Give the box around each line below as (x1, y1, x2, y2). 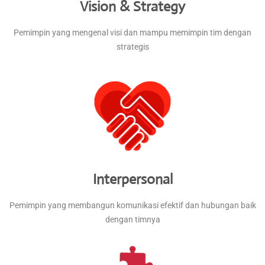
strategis (116, 41, 149, 51)
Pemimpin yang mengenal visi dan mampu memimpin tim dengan (14, 27, 251, 37)
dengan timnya (105, 214, 160, 224)
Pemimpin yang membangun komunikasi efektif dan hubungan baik (9, 200, 256, 210)
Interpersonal (92, 170, 173, 188)
